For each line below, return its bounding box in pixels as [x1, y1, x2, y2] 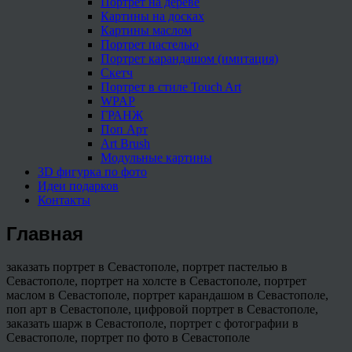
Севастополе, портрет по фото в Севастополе [6, 331, 250, 345]
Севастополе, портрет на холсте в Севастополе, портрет [6, 274, 306, 288]
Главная [6, 222, 83, 244]
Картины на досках [101, 9, 204, 23]
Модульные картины [101, 150, 212, 164]
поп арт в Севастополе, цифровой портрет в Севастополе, [6, 302, 318, 317]
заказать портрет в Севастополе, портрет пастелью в [6, 260, 288, 274]
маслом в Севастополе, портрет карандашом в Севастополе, [6, 288, 328, 302]
